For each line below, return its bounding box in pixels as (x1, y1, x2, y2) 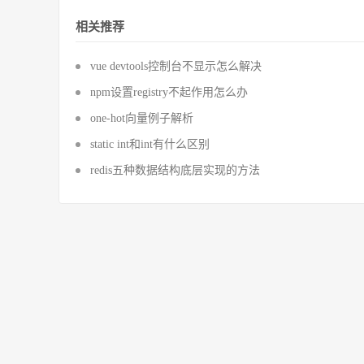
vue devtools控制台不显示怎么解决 (90, 60, 262, 72)
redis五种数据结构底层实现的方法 (90, 164, 260, 176)
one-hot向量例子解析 (90, 112, 193, 124)
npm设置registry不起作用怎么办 (90, 86, 248, 98)
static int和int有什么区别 (90, 138, 210, 150)
